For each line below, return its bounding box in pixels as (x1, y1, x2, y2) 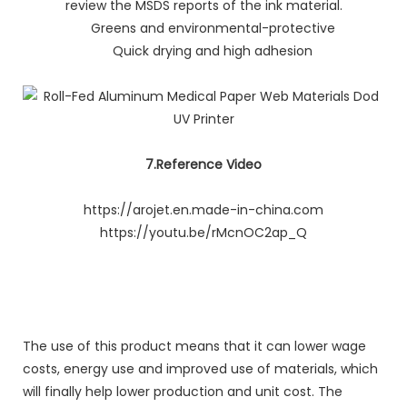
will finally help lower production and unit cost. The (23, 382, 342, 401)
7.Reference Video (145, 154, 262, 174)
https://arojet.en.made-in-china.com (84, 200, 323, 219)
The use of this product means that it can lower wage (23, 336, 366, 355)
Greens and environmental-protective (72, 18, 335, 37)
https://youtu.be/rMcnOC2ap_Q (100, 223, 307, 242)
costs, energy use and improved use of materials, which (23, 359, 378, 378)
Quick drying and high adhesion (94, 41, 313, 60)
